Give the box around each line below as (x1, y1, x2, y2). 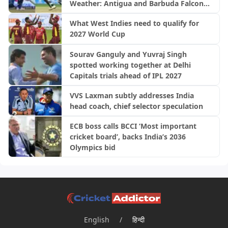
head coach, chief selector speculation (69, 101, 203, 111)
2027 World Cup (69, 29, 125, 39)
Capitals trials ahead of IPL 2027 (69, 70, 182, 80)
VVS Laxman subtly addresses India (69, 90, 194, 100)
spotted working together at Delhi (69, 60, 191, 70)
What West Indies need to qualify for (69, 18, 199, 28)
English (83, 215, 109, 225)
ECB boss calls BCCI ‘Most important (69, 121, 196, 131)
